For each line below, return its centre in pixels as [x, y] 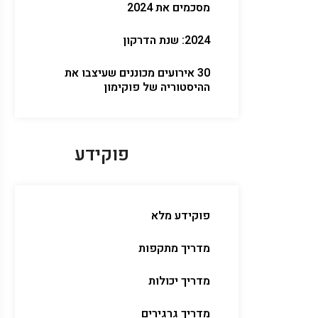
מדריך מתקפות [174, 248]
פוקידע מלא [181, 216]
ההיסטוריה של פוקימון [157, 87]
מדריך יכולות [179, 281]
